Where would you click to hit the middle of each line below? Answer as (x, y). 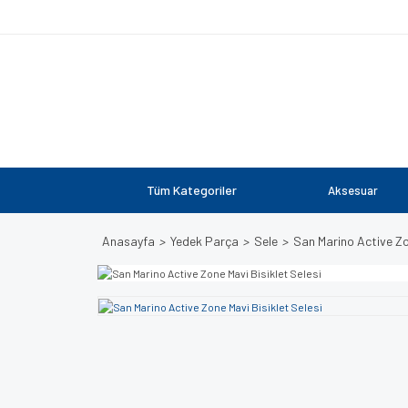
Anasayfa (128, 241)
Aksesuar (353, 190)
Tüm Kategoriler (192, 190)
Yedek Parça (204, 241)
